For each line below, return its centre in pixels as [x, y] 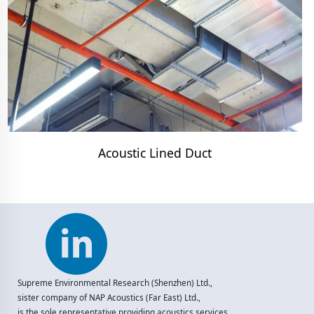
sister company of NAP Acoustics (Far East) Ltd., [109, 298]
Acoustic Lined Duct [155, 153]
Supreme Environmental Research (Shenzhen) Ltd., [115, 283]
